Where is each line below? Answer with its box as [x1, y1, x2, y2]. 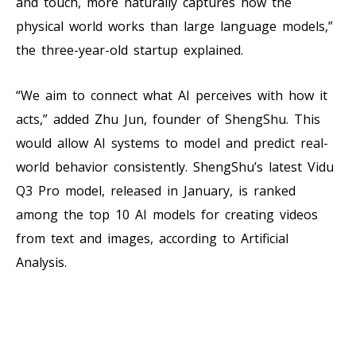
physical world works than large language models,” [16, 17, 333, 35]
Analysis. [16, 253, 67, 271]
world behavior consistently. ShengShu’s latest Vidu [16, 157, 334, 176]
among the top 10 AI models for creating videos [16, 205, 318, 223]
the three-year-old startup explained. [16, 41, 243, 59]
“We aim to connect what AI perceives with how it [16, 86, 327, 104]
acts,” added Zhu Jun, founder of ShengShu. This [16, 110, 320, 128]
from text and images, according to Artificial [16, 229, 288, 247]
